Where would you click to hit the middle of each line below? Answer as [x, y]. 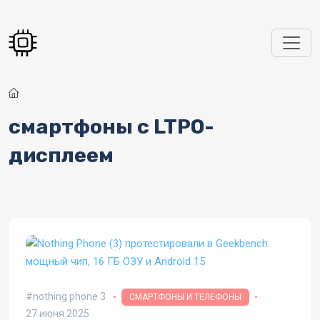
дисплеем [61, 155]
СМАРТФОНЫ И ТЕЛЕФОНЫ [185, 297]
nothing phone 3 [69, 296]
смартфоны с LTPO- [111, 126]
